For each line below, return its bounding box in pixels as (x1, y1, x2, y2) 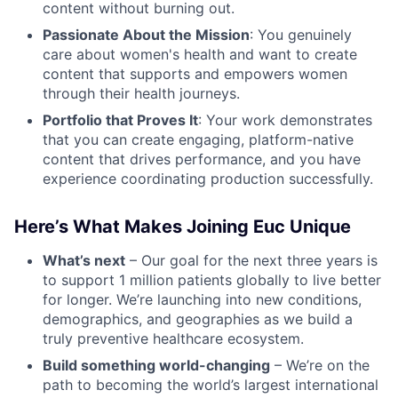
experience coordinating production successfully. (43, 170, 373, 188)
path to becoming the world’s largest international (43, 376, 378, 394)
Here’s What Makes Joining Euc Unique (14, 216, 351, 238)
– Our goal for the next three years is (125, 251, 378, 270)
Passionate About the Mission (43, 26, 250, 44)
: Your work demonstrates (198, 111, 372, 130)
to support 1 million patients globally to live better (43, 271, 381, 290)
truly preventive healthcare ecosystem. (43, 330, 304, 348)
